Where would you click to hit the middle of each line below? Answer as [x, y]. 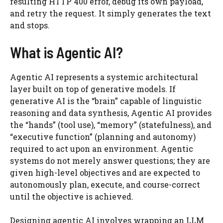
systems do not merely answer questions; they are [110, 161]
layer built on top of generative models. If [93, 89]
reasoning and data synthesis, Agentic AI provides [111, 113]
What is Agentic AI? [66, 52]
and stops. [30, 25]
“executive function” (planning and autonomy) [103, 137]
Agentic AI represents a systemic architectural [104, 77]
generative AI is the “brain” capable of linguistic [106, 101]
